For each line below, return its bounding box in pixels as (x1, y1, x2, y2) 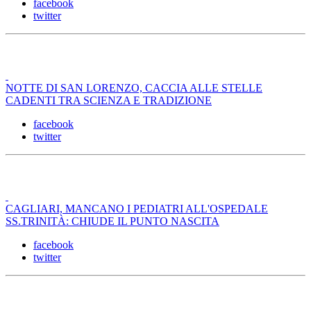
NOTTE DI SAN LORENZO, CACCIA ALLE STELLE (6, 82, 262, 94)
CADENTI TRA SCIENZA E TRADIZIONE (6, 94, 212, 107)
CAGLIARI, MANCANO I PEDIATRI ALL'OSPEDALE (6, 203, 268, 215)
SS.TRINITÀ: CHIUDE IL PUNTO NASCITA (6, 215, 219, 228)
